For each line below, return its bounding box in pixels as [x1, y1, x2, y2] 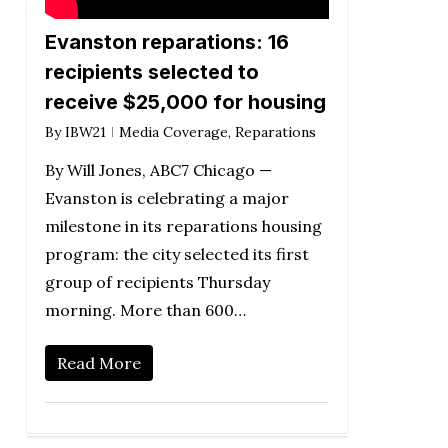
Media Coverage [118, 123, 228, 142]
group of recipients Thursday [44, 272, 270, 293]
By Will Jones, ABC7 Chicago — [44, 160, 272, 181]
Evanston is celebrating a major [44, 188, 289, 209]
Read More [56, 353, 141, 374]
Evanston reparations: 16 [44, 30, 289, 55]
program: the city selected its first [44, 244, 309, 265]
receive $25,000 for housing [44, 90, 326, 115]
